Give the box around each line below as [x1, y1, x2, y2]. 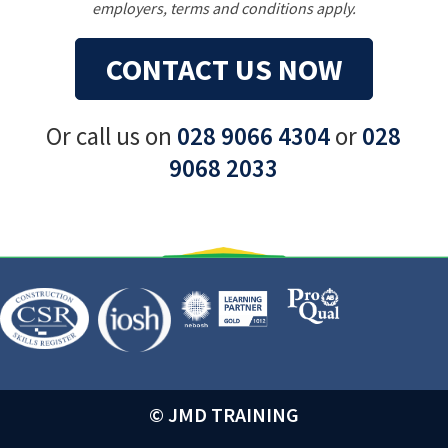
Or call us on [46, 120, 178, 153]
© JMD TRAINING [148, 401, 299, 427]
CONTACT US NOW [105, 50, 342, 89]
